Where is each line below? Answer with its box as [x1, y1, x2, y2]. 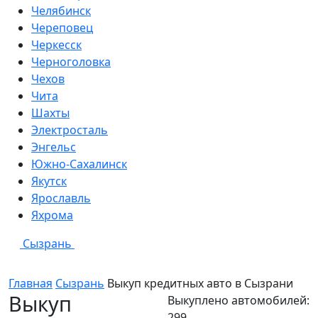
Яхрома [31, 207, 73, 223]
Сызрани [244, 275, 293, 291]
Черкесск [31, 37, 82, 53]
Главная [9, 275, 53, 291]
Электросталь [31, 122, 108, 138]
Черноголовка [31, 54, 111, 70]
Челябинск [31, 3, 91, 18]
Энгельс [31, 139, 76, 155]
